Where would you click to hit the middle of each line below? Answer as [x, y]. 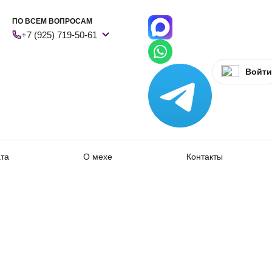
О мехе [97, 157]
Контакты [204, 157]
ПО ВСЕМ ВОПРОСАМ [52, 21]
